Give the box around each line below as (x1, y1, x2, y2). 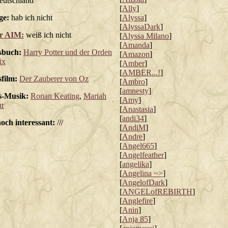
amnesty (122, 87, 149, 95)
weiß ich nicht (24, 31, 71, 39)
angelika (122, 160, 149, 168)
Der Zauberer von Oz (19, 74, 89, 83)
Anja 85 (122, 215, 148, 223)
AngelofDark (122, 178, 165, 187)
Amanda (122, 41, 150, 49)
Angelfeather (122, 151, 164, 159)
